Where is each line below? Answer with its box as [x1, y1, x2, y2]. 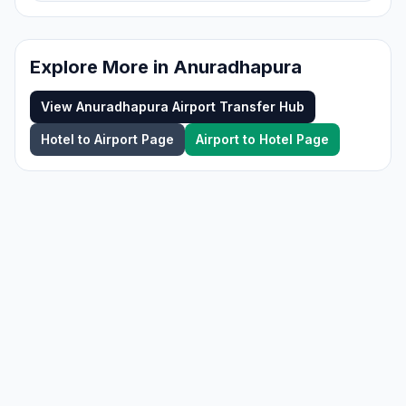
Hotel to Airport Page [41, 131, 174, 147]
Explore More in [30, 56, 173, 78]
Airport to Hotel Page [196, 131, 329, 147]
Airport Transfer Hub [169, 99, 304, 114]
